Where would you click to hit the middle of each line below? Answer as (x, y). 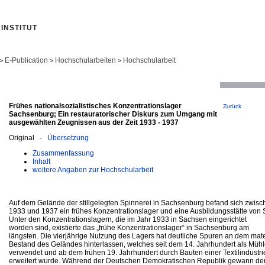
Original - (28, 138)
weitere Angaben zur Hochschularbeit (93, 169)
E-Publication (26, 60)
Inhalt (41, 161)
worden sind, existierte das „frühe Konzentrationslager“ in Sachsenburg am (129, 227)
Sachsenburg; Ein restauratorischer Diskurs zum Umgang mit (113, 114)
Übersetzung (68, 138)
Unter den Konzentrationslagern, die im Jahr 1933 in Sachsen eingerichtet (128, 219)
